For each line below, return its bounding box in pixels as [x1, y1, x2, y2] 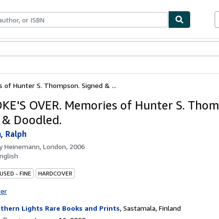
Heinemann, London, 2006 [4, 142, 85, 151]
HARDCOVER [38, 169, 72, 177]
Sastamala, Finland [123, 203, 181, 212]
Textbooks [12, 45, 45, 53]
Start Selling [67, 45, 106, 53]
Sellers [45, 45, 67, 53]
